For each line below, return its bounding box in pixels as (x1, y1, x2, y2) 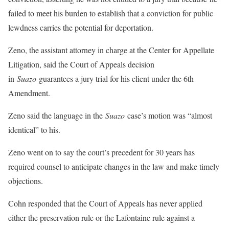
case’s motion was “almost (125, 109, 212, 121)
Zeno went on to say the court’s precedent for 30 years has (8, 146, 195, 157)
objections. (8, 175, 43, 186)
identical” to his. (8, 124, 60, 135)
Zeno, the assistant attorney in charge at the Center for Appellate (8, 44, 214, 55)
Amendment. (8, 87, 50, 98)
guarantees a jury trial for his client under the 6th (36, 73, 194, 84)
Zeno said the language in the (8, 109, 105, 121)
